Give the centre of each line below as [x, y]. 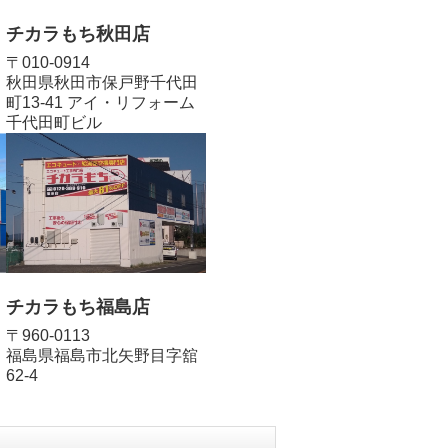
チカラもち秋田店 [78, 33]
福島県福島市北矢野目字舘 [102, 355]
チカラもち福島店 [78, 306]
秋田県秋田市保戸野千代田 [102, 82]
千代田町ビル [54, 122]
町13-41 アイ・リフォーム [100, 102]
